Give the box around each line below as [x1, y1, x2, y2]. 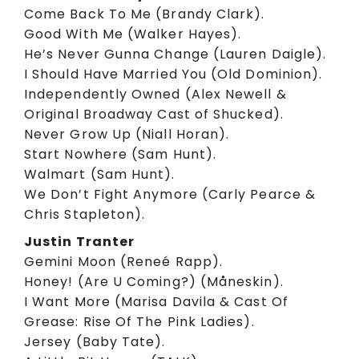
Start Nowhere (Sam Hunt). [24, 144, 216, 163]
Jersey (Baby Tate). [24, 333, 166, 352]
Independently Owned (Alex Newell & [24, 84, 287, 103]
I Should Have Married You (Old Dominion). [24, 64, 323, 83]
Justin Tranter [24, 232, 135, 252]
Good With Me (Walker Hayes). [24, 24, 242, 43]
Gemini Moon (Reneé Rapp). [24, 252, 223, 272]
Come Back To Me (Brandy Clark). [24, 4, 265, 23]
